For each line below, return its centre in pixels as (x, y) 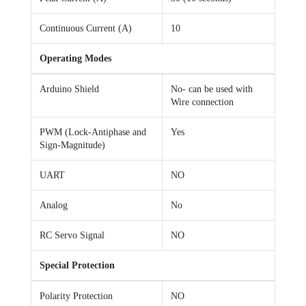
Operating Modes (75, 59)
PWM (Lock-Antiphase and (93, 133)
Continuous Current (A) (86, 29)
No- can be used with (212, 89)
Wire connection (202, 102)
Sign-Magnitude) (72, 145)
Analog (54, 206)
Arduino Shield (69, 89)
